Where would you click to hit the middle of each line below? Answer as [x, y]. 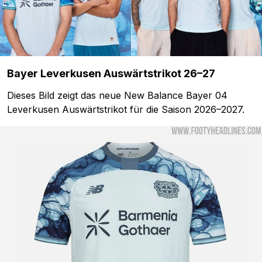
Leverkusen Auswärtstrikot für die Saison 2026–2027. [126, 109]
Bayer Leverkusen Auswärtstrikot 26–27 [111, 73]
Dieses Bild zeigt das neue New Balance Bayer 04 [117, 95]
